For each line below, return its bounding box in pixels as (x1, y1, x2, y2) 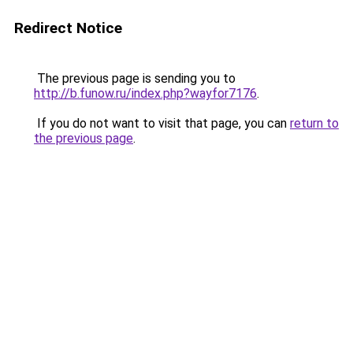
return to (290, 116, 339, 131)
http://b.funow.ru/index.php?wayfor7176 (34, 86, 257, 101)
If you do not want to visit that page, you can (34, 116, 290, 131)
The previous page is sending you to (34, 71, 236, 86)
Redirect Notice (14, 19, 122, 37)
